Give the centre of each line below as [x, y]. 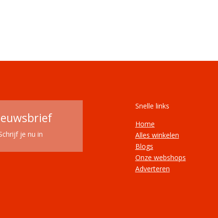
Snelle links [152, 106]
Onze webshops [160, 157]
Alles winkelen [157, 135]
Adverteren [152, 168]
